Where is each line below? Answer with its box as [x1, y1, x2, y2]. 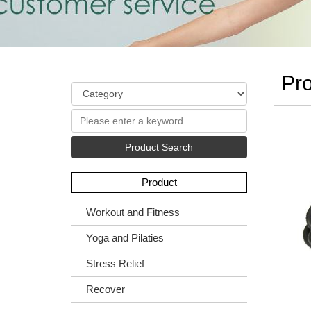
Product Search [125, 142, 193, 153]
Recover [86, 283, 125, 295]
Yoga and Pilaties [86, 232, 164, 244]
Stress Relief [86, 258, 144, 269]
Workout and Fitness [86, 206, 180, 218]
